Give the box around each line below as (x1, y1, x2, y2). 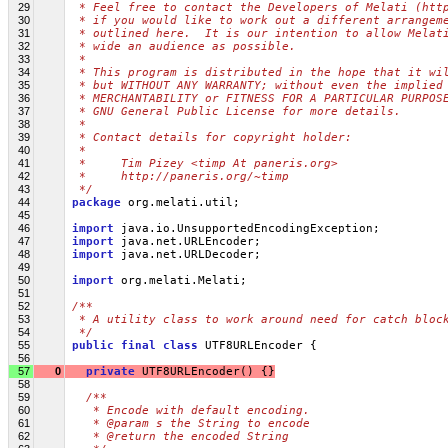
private (86, 364, 135, 378)
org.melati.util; (121, 195, 240, 209)
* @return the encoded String (72, 429, 289, 443)
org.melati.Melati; (114, 273, 247, 287)
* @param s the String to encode (72, 416, 310, 430)
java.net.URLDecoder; (114, 247, 261, 261)
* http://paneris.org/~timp (72, 169, 289, 183)
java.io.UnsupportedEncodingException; (114, 221, 380, 235)
